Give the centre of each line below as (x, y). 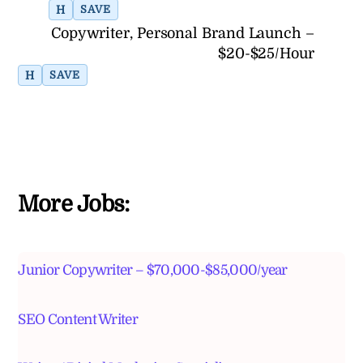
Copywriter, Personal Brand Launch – (182, 34)
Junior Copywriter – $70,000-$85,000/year (153, 269)
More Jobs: (74, 204)
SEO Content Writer (78, 319)
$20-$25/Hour (266, 54)
